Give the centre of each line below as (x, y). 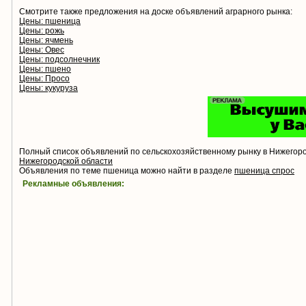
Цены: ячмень (46, 41)
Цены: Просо (44, 79)
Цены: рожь (42, 31)
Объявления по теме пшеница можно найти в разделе (127, 171)
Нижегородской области (66, 162)
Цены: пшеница (50, 22)
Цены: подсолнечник (59, 60)
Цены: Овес (42, 50)
